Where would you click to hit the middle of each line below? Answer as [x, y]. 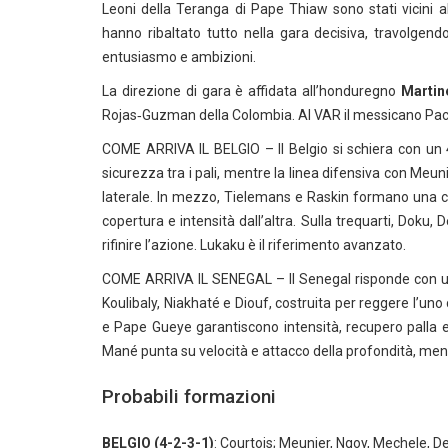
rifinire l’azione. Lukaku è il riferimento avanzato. [254, 245]
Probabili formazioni [189, 396]
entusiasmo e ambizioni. [179, 57]
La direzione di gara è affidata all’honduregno [251, 91]
